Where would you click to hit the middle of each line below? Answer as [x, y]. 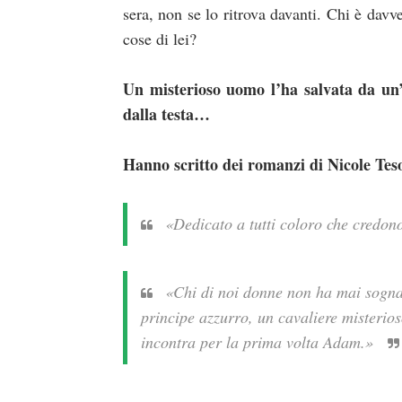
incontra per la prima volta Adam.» [260, 341]
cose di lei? [160, 38]
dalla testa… [166, 114]
